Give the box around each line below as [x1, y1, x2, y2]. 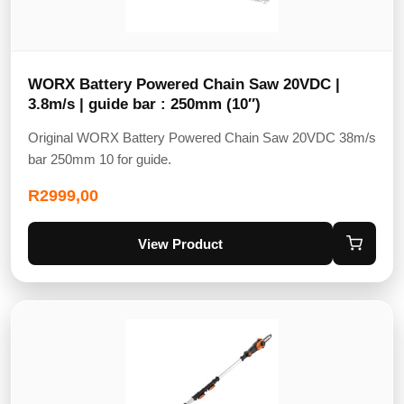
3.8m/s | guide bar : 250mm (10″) [28, 96, 261, 114]
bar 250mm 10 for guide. [28, 151, 171, 168]
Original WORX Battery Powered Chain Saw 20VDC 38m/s [28, 130, 376, 146]
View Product [138, 235, 223, 252]
